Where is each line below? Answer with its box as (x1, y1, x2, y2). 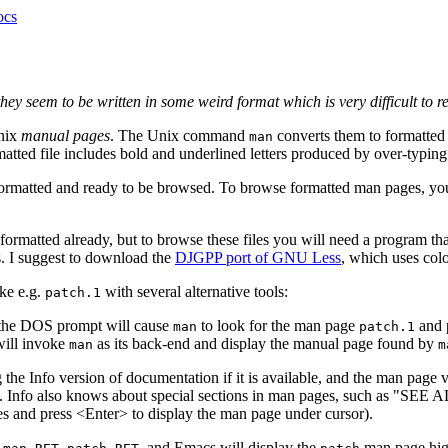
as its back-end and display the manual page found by (93, 334, 438, 352)
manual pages (21, 126, 110, 144)
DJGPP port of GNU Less (175, 248, 341, 266)
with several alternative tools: (101, 282, 288, 300)
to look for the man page (197, 316, 359, 334)
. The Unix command (110, 126, 249, 144)
